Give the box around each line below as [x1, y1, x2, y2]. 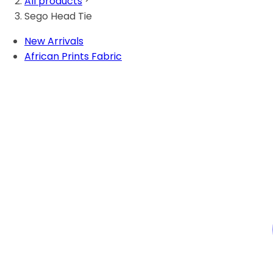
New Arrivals [24, 34, 83, 48]
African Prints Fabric [24, 49, 122, 63]
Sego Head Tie [24, 9, 92, 23]
